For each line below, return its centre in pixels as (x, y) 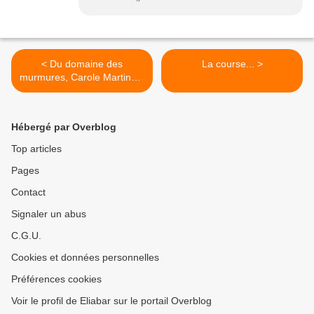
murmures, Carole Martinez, (82, 77)
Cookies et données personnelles (85, 258)
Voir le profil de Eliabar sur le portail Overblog (111, 301)
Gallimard (82, 91)
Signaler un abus (49, 214)
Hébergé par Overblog (64, 127)
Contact (28, 192)
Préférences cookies (56, 279)
